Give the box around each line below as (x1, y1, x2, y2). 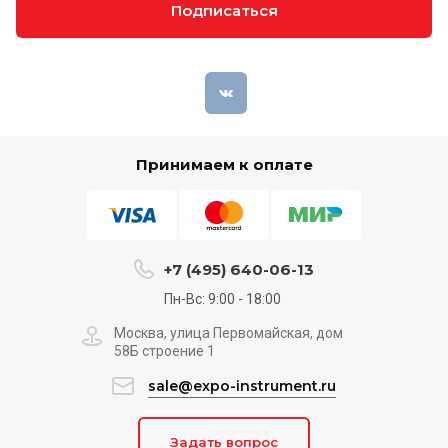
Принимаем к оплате (135, 155, 313, 174)
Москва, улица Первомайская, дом (114, 325, 343, 341)
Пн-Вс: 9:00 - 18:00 (164, 291, 281, 307)
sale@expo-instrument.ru (148, 377, 336, 395)
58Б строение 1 (114, 343, 215, 359)
